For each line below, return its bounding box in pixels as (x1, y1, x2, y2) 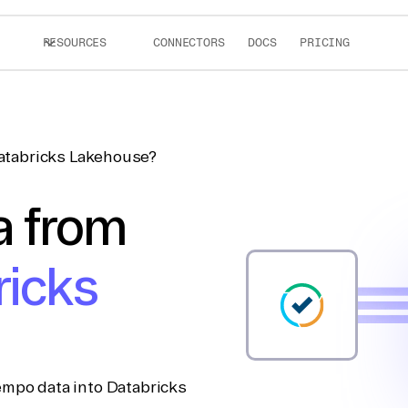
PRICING (300, 36, 350, 49)
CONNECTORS (153, 36, 225, 49)
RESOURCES (42, 36, 107, 49)
